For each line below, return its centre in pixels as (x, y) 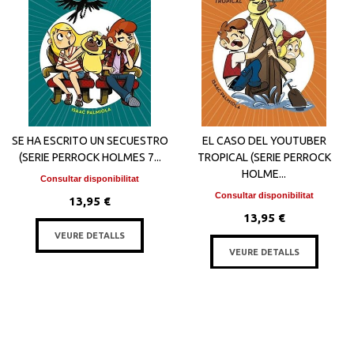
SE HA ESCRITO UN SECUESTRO (90, 141)
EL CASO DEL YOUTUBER (264, 141)
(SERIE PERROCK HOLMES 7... (90, 157)
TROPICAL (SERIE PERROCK (264, 157)
